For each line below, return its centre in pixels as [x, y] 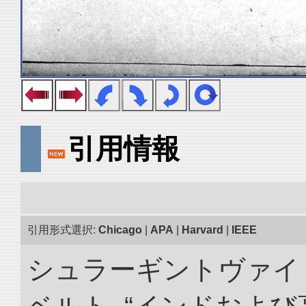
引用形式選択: [63, 230]
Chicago [120, 230]
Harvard [203, 230]
